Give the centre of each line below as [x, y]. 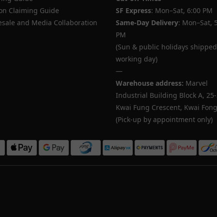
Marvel [196, 83]
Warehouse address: [150, 83]
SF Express [133, 10]
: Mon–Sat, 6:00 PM [182, 10]
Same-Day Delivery [147, 23]
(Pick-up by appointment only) [164, 119]
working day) [137, 59]
